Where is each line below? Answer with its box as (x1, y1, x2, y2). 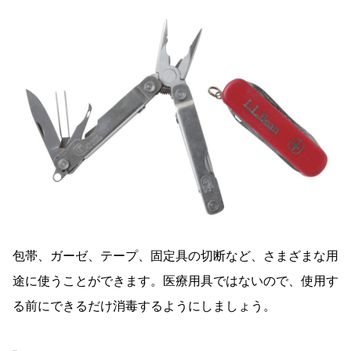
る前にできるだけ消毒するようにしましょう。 (13, 299, 276, 314)
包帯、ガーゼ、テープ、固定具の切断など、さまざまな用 (13, 248, 338, 264)
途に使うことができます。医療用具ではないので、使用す (13, 273, 338, 289)
